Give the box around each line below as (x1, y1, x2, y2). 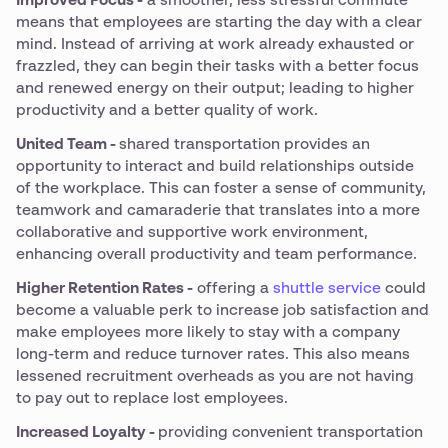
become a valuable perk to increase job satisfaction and (16, 303, 429, 318)
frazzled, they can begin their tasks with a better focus (16, 59, 419, 74)
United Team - (16, 137, 119, 152)
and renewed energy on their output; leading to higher (16, 81, 414, 96)
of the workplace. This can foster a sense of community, (16, 181, 426, 196)
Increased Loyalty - (16, 425, 158, 440)
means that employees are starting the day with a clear (16, 15, 422, 30)
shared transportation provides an (119, 137, 370, 152)
